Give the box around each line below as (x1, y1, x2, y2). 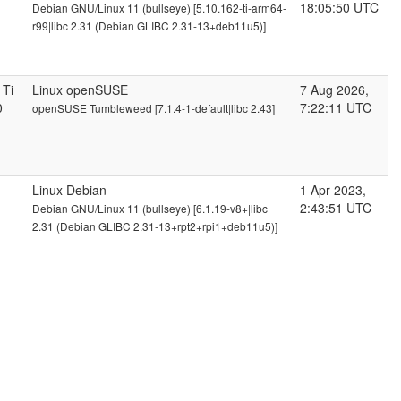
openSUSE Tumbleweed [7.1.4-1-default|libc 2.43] (32, 100, 275, 115)
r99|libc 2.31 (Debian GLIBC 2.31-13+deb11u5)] (32, 18, 266, 33)
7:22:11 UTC (300, 98, 371, 116)
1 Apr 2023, (300, 181, 366, 199)
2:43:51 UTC (300, 199, 371, 217)
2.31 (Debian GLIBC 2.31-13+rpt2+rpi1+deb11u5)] (32, 218, 277, 234)
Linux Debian (32, 181, 107, 199)
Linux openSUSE (32, 81, 128, 98)
